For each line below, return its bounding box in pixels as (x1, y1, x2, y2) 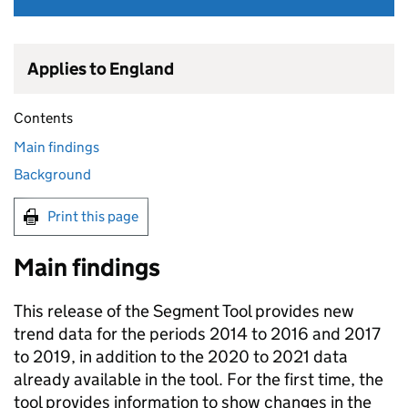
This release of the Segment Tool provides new (14, 301, 354, 321)
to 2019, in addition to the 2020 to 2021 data (14, 346, 348, 367)
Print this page (47, 208, 138, 225)
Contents (14, 109, 73, 127)
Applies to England (27, 58, 174, 79)
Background (14, 166, 91, 183)
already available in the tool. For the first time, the (14, 369, 383, 390)
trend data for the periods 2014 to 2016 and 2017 (14, 323, 381, 344)
